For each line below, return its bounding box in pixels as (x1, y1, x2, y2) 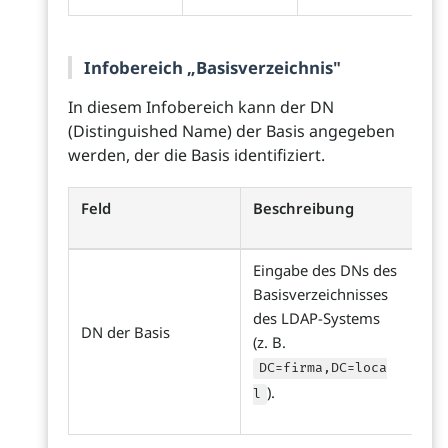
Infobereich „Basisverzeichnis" (84, 56, 341, 80)
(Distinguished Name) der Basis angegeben (68, 120, 395, 143)
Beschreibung (253, 198, 354, 219)
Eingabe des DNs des (253, 260, 397, 281)
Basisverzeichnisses (253, 284, 388, 305)
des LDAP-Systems (253, 308, 380, 329)
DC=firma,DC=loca (258, 360, 387, 377)
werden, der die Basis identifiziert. (68, 144, 325, 167)
